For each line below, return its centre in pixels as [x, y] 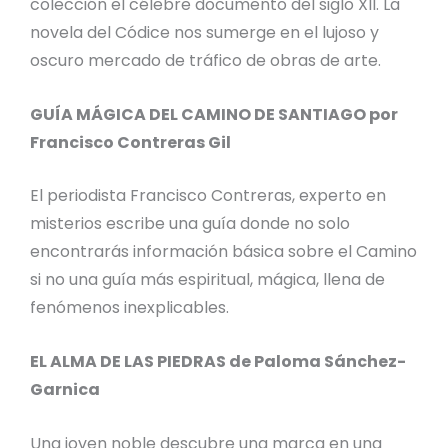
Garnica [65, 390]
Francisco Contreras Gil [130, 142]
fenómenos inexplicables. [129, 308]
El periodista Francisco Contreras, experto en [208, 196]
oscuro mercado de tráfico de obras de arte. [205, 61]
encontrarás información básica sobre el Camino [223, 252]
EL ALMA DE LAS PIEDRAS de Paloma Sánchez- [218, 362]
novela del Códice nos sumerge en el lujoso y [204, 33]
